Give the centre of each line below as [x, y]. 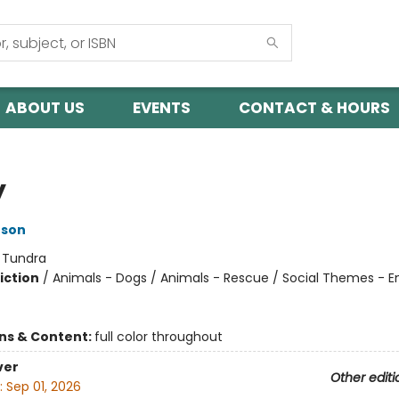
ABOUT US [45, 108]
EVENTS [162, 108]
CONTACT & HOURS [314, 108]
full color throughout [158, 337]
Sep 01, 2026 [43, 387]
